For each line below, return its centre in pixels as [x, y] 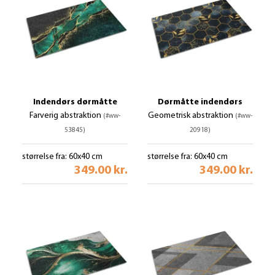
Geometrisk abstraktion [192, 116]
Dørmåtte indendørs [200, 102]
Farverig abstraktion [66, 116]
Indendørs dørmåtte [75, 102]
